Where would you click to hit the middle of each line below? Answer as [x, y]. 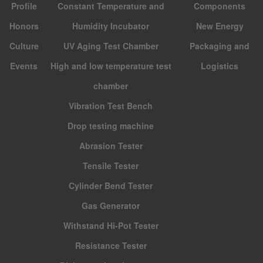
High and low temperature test [111, 65]
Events [24, 65]
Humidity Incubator [111, 26]
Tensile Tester [111, 165]
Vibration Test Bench [111, 105]
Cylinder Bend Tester [111, 185]
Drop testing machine [111, 125]
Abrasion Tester [111, 145]
